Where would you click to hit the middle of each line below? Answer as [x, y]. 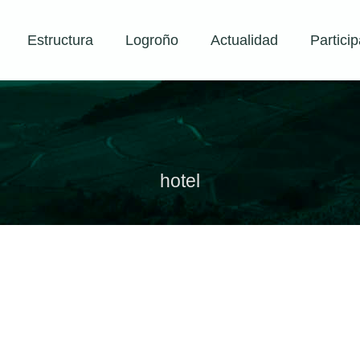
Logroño [151, 40]
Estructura [60, 40]
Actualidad [244, 40]
